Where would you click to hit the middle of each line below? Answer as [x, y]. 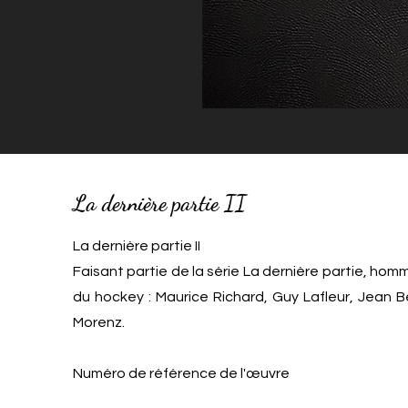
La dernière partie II [137, 246]
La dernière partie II [159, 204]
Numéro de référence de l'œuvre [181, 373]
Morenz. [99, 322]
